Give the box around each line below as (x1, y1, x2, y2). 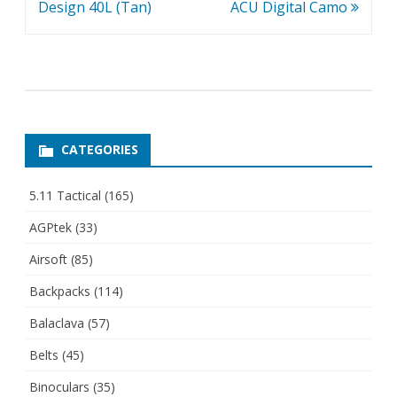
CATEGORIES (61, 141, 138, 159)
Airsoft (29, 251, 67, 269)
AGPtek (29, 219, 72, 237)
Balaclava (29, 315, 84, 332)
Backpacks (29, 283, 90, 300)
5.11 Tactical (29, 187, 101, 205)
